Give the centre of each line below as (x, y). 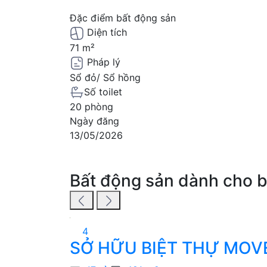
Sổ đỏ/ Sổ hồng (105, 77)
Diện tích (105, 32)
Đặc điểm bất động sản (123, 18)
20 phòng (91, 107)
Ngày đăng (94, 121)
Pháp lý (102, 62)
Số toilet (103, 91)
